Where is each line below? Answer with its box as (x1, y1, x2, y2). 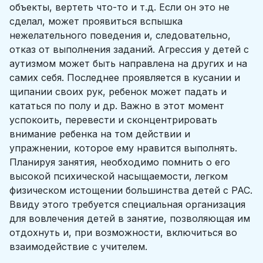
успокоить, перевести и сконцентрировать (9, 114, 217, 126)
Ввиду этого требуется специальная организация (9, 198, 245, 210)
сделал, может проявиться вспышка (9, 15, 183, 27)
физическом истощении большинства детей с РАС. (9, 184, 252, 196)
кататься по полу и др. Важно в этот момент (9, 100, 224, 112)
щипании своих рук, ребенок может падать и (9, 86, 227, 97)
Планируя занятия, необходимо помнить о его (9, 156, 230, 168)
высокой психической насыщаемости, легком (9, 170, 228, 182)
